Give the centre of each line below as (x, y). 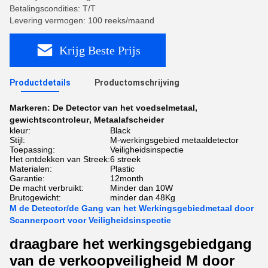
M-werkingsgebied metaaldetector (174, 140)
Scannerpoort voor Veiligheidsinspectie (90, 220)
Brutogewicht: (35, 197)
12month (127, 178)
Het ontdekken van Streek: (60, 159)
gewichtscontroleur (49, 120)
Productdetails (40, 83)
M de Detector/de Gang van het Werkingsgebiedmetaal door (132, 208)
